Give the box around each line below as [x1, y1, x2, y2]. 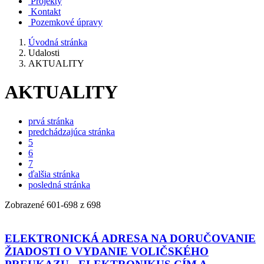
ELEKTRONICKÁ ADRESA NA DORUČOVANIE [5, 232, 256, 245]
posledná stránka [28, 179, 90, 190]
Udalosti [28, 48, 60, 58]
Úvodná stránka [28, 37, 87, 47]
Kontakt [31, 6, 61, 16]
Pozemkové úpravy [31, 17, 103, 27]
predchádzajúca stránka [28, 126, 115, 137]
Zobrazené [5, 199, 47, 210]
